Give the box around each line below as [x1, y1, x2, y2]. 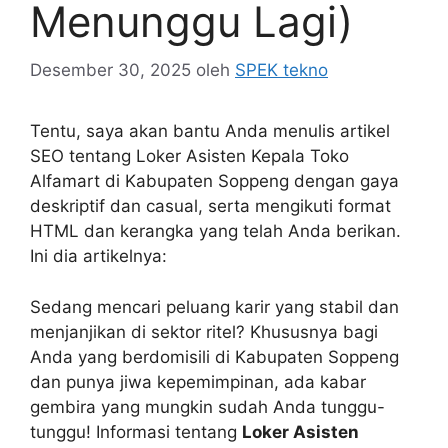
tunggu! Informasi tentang [30, 421, 242, 442]
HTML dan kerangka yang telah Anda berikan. [30, 221, 401, 242]
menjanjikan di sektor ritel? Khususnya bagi [30, 321, 378, 342]
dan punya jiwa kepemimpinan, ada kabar [30, 371, 366, 392]
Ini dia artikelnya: [30, 246, 167, 267]
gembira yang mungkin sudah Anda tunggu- [30, 396, 385, 417]
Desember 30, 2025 [30, 60, 191, 81]
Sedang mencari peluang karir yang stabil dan [30, 296, 399, 317]
